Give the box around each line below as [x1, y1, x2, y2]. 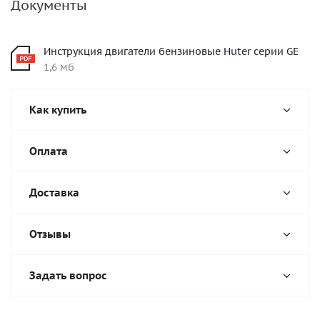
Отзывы [29, 227, 71, 241]
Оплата [29, 144, 68, 158]
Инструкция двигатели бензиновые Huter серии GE [44, 45, 299, 58]
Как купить [29, 103, 86, 116]
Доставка [29, 186, 79, 199]
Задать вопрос [29, 269, 107, 282]
